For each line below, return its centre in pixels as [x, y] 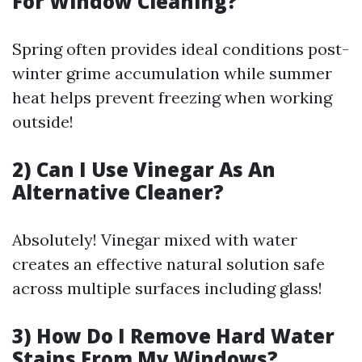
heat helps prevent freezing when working [172, 97]
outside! [43, 122]
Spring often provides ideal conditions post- [181, 49]
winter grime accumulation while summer [172, 73]
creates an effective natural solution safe [168, 264]
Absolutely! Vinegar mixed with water [155, 240]
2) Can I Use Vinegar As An [144, 169]
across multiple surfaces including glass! [167, 288]
